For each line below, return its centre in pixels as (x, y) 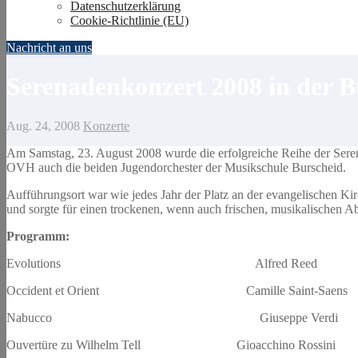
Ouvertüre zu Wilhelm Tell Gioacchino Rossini (171, 344)
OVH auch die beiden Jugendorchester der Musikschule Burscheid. (176, 167)
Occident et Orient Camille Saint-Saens (177, 290)
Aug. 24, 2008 (43, 125)
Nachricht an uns (49, 48)
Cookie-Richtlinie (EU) (129, 20)
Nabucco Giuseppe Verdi (172, 317)
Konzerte (106, 125)
